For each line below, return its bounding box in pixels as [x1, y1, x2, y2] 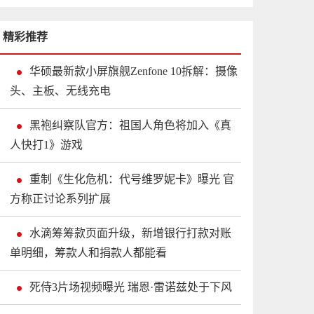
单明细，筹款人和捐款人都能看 [10, 247, 167, 259]
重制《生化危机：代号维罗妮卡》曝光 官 [29, 173, 234, 186]
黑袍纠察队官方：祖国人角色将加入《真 [29, 119, 231, 132]
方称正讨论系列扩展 [10, 193, 111, 205]
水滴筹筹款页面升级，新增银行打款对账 [29, 227, 231, 240]
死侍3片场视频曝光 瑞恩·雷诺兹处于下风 [29, 281, 232, 294]
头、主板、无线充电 [10, 85, 111, 97]
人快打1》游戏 [10, 139, 83, 151]
